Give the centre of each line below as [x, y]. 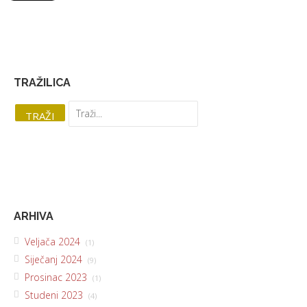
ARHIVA [34, 216]
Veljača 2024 [54, 241]
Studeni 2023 [55, 295]
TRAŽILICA [42, 82]
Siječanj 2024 [55, 259]
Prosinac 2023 [57, 277]
